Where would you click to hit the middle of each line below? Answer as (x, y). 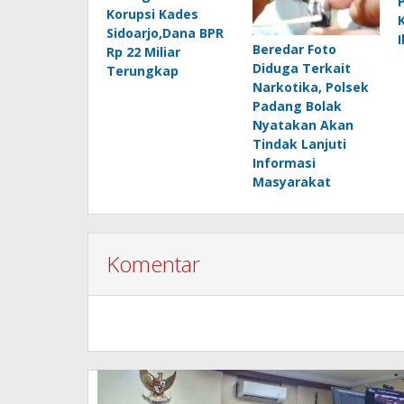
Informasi (284, 163)
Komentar (153, 264)
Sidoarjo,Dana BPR (165, 33)
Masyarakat (291, 182)
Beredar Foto (294, 50)
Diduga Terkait (301, 69)
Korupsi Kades (152, 14)
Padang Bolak (297, 106)
